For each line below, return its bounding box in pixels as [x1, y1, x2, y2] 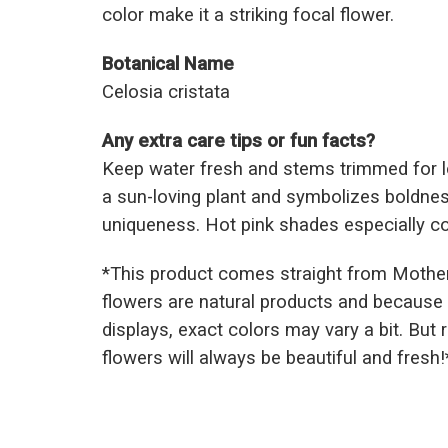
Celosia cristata [102, 81, 230, 104]
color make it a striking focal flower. [102, 4, 394, 27]
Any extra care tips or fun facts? [102, 130, 375, 153]
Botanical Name [102, 53, 234, 76]
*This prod [102, 263, 187, 286]
